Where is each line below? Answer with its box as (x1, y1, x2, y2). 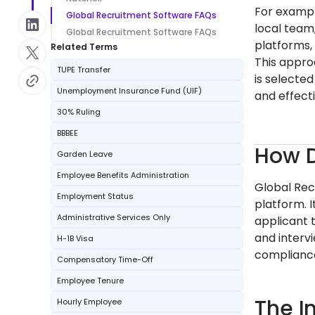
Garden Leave (57, 148, 112, 160)
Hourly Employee (57, 296, 122, 307)
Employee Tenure (57, 275, 124, 286)
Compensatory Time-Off (57, 254, 153, 265)
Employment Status (57, 191, 134, 202)
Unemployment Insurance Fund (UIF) (57, 85, 202, 96)
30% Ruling (57, 106, 101, 117)
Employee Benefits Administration (57, 169, 189, 181)
